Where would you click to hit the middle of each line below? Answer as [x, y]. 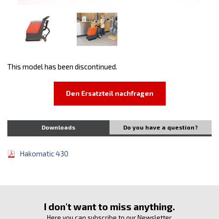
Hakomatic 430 [44, 153]
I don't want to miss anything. [109, 206]
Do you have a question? [161, 127]
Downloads [58, 127]
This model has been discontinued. [62, 66]
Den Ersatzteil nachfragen [109, 93]
